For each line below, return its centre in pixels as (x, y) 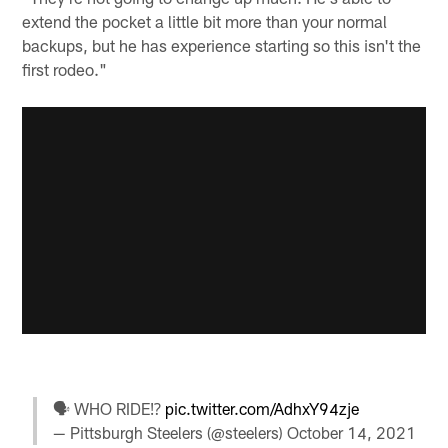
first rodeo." (65, 68)
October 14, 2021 (351, 432)
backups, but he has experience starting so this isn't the (222, 44)
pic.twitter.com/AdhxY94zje (261, 408)
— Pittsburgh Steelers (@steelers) (169, 432)
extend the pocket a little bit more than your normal (205, 20)
